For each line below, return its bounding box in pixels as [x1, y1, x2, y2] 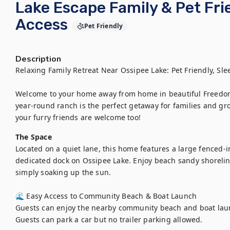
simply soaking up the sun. [15, 167, 111, 177]
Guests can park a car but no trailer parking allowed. [15, 215, 203, 224]
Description [15, 53, 61, 65]
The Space [15, 132, 52, 142]
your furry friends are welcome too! [15, 112, 141, 122]
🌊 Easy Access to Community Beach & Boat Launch [15, 191, 197, 201]
